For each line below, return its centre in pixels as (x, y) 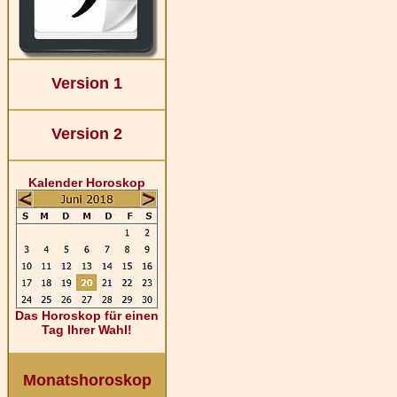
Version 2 (87, 134)
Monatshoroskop (87, 380)
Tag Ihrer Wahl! (87, 330)
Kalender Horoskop (87, 183)
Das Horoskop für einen (87, 315)
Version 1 (87, 83)
